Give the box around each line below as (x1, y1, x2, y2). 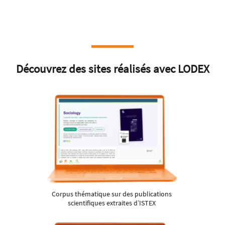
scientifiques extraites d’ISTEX (67, 198, 156, 208)
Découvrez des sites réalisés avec (16, 61, 178, 76)
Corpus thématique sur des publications (51, 189, 172, 199)
